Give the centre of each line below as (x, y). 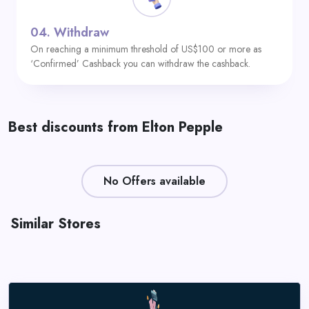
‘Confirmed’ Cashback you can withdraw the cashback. (140, 63)
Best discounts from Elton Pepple (116, 127)
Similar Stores (56, 224)
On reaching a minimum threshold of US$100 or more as (146, 49)
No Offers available (154, 181)
